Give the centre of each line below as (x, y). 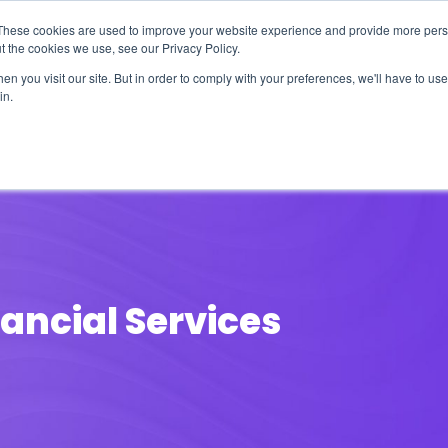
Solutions (125, 118)
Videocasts (344, 118)
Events (230, 118)
